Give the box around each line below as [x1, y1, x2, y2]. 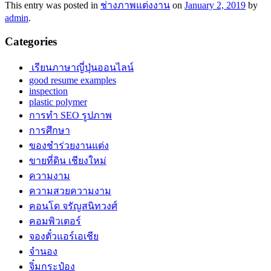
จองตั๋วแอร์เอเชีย [29, 230, 99, 241]
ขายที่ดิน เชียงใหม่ [29, 155, 106, 166]
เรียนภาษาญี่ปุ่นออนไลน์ [29, 62, 134, 73]
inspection [29, 85, 68, 96]
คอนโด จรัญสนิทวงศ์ [29, 200, 117, 211]
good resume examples [29, 74, 116, 85]
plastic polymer [29, 96, 87, 107]
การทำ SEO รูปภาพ [29, 109, 112, 120]
